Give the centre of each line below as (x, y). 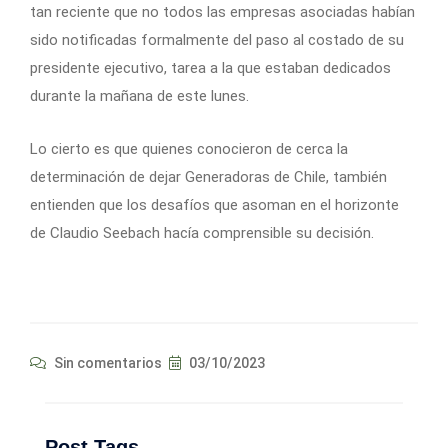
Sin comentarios (106, 363)
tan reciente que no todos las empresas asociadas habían (222, 12)
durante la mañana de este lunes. (139, 96)
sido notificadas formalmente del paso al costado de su (217, 40)
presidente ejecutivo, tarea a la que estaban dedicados (210, 68)
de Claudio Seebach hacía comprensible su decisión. (202, 233)
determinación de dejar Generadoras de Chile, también (208, 177)
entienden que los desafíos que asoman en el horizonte (214, 205)
